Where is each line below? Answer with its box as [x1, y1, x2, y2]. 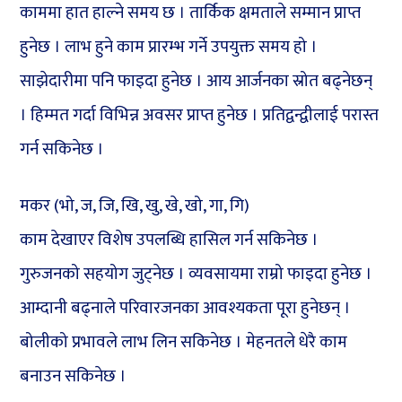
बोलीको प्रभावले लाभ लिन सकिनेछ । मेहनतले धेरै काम [20, 328, 348, 357]
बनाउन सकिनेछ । [20, 363, 127, 391]
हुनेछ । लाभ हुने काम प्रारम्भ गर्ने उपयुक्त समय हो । [20, 33, 319, 62]
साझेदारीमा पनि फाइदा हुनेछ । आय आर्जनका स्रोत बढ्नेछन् [20, 67, 373, 96]
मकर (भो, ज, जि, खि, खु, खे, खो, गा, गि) [20, 192, 250, 221]
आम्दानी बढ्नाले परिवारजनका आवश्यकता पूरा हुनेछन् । [20, 294, 352, 323]
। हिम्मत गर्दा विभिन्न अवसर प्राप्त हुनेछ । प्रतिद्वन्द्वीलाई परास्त [20, 101, 380, 130]
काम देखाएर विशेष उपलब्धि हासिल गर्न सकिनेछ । [20, 226, 319, 255]
